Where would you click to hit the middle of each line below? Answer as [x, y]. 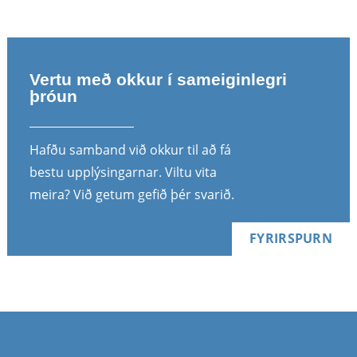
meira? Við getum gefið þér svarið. [131, 194]
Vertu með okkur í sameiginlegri [158, 79]
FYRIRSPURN [291, 239]
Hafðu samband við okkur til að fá [130, 149]
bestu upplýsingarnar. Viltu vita [123, 172]
